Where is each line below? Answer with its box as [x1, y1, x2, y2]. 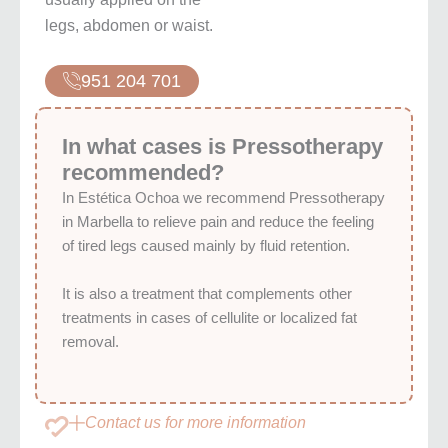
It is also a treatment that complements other [62, 285, 352, 302]
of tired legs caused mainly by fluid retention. [62, 238, 350, 255]
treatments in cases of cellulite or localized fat [62, 309, 357, 326]
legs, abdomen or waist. [45, 17, 213, 35]
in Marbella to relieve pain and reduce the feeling [62, 214, 374, 231]
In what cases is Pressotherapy [62, 134, 383, 160]
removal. [62, 333, 119, 350]
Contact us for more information [85, 414, 306, 432]
